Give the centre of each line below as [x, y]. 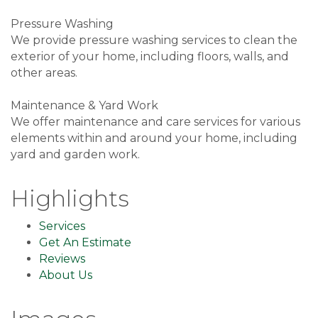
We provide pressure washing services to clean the [154, 40]
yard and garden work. [75, 155]
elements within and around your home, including [154, 138]
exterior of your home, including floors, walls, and [150, 57]
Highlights [70, 199]
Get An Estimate [85, 243]
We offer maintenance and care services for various [155, 122]
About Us [66, 275]
